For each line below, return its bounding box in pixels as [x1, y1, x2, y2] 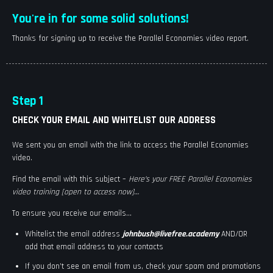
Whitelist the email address [24, 229, 122, 240]
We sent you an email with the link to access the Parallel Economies [12, 140, 249, 151]
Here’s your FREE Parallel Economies [129, 174, 252, 185]
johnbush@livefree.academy [122, 229, 219, 240]
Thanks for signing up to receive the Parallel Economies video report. [12, 32, 249, 44]
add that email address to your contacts [24, 241, 163, 253]
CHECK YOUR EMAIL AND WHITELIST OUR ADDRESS [12, 114, 216, 127]
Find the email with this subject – [12, 174, 129, 185]
